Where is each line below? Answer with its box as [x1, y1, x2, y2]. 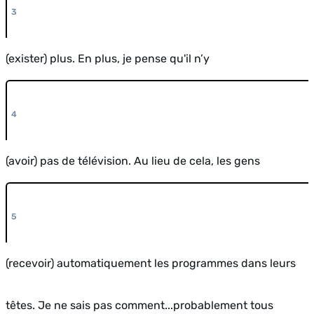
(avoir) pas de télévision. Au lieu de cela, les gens [6, 153, 260, 168]
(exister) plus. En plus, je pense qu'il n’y [6, 51, 210, 65]
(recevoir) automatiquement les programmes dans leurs [6, 256, 296, 270]
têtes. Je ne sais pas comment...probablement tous [6, 298, 273, 312]
